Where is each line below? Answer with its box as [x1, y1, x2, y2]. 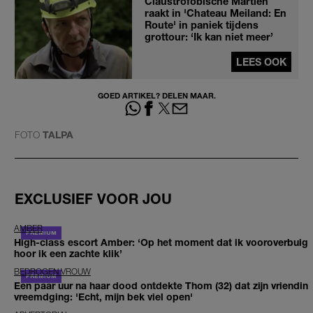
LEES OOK [236, 55, 286, 68]
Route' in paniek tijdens [145, 18, 259, 31]
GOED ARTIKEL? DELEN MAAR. [97, 90, 216, 100]
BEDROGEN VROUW [14, 266, 91, 277]
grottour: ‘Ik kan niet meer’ [145, 30, 273, 43]
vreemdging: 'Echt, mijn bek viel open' [14, 291, 193, 303]
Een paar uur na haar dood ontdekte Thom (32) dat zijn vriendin [14, 279, 308, 292]
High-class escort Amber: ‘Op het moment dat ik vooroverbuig [14, 236, 308, 249]
